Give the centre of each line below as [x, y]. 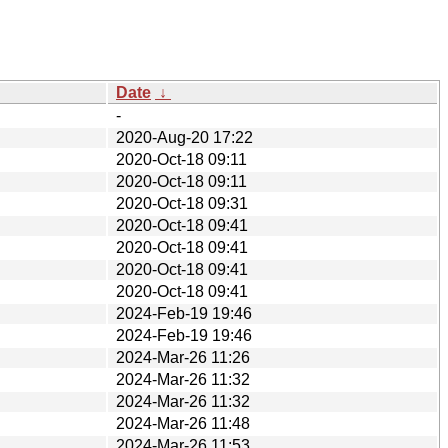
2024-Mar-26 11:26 [183, 357]
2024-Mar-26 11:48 [183, 423]
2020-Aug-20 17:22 [184, 137]
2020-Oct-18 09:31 [182, 203]
